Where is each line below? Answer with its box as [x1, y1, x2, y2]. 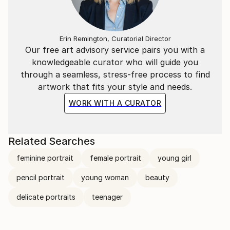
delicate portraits [16, 193, 75, 201]
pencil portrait [16, 173, 65, 182]
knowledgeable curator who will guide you [32, 57, 198, 67]
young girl [158, 154, 191, 162]
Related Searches [8, 135, 95, 147]
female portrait [90, 154, 141, 162]
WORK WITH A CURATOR [68, 99, 162, 107]
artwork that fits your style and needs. [38, 82, 192, 92]
